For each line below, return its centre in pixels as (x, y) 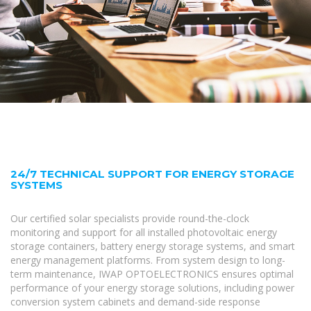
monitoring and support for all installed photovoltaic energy (144, 232)
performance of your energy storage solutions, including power (152, 287)
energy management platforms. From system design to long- (148, 260)
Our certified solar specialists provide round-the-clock (130, 218)
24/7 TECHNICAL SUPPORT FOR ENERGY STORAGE (152, 174)
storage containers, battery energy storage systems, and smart (153, 246)
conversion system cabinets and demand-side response (135, 301)
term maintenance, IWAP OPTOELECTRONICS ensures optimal (152, 274)
